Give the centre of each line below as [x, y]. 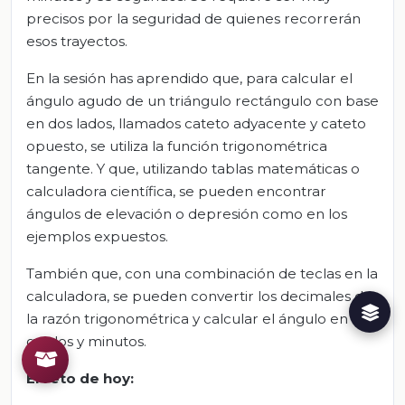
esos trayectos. [77, 42]
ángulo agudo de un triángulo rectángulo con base [202, 101]
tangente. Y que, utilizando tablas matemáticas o [193, 169]
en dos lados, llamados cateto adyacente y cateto [196, 124]
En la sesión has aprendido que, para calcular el [189, 79]
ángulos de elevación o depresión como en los [187, 214]
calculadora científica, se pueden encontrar [176, 192]
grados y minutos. [86, 342]
